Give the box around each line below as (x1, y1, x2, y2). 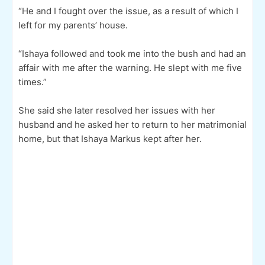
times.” (18, 76, 47, 88)
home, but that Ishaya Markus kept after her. (18, 132, 202, 144)
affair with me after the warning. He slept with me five (18, 62, 242, 73)
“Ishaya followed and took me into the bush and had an (18, 47, 246, 59)
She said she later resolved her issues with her (18, 104, 215, 116)
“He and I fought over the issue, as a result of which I (18, 5, 238, 17)
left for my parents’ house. (18, 19, 128, 31)
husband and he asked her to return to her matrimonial (18, 118, 247, 130)
